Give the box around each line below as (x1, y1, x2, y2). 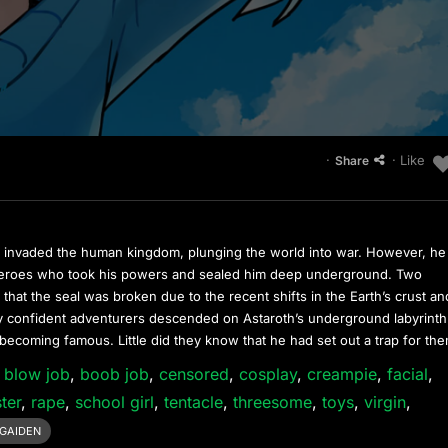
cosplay (239, 363, 298, 384)
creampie (307, 363, 378, 384)
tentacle (164, 391, 224, 412)
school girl (75, 391, 155, 412)
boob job (80, 363, 150, 384)
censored (159, 363, 230, 384)
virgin (364, 391, 407, 412)
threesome (233, 391, 313, 412)
